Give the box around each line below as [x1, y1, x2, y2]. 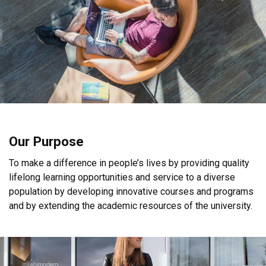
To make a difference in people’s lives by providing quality [9, 157, 249, 169]
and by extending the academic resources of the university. [9, 199, 252, 211]
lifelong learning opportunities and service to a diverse [9, 171, 235, 183]
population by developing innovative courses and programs [9, 185, 254, 197]
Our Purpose [9, 133, 84, 149]
